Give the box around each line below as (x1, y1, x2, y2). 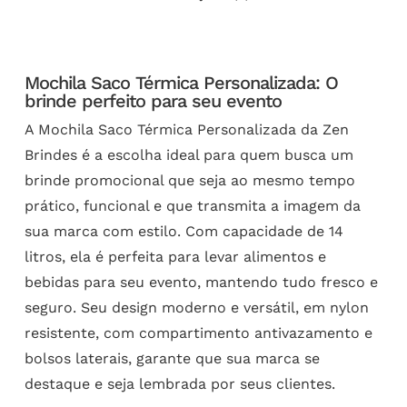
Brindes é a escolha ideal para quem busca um (24, 146, 353, 164)
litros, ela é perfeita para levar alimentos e (24, 248, 326, 266)
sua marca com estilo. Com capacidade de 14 (24, 223, 343, 241)
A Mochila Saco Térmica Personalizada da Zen (24, 121, 349, 139)
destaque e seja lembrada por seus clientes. (24, 375, 335, 393)
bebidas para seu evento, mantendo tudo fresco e (24, 273, 378, 292)
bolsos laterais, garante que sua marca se (24, 350, 320, 368)
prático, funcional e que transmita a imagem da (24, 197, 361, 215)
